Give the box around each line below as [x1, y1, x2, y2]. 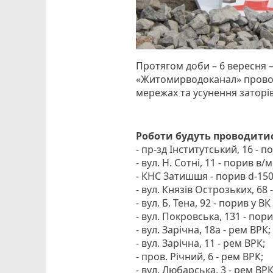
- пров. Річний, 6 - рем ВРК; [136, 250, 264, 264]
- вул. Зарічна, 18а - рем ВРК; [136, 223, 271, 237]
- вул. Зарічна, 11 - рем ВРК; [136, 236, 266, 250]
